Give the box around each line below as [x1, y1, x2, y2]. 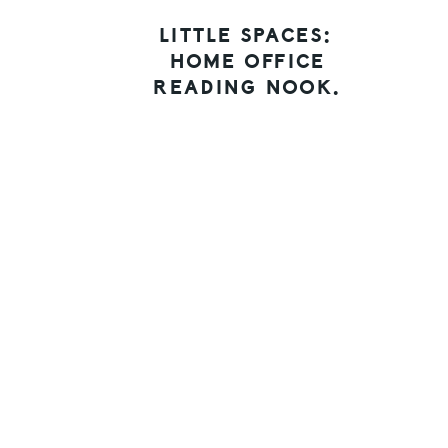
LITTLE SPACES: [158, 23, 338, 49]
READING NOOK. [153, 75, 343, 101]
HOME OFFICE [170, 49, 326, 75]
